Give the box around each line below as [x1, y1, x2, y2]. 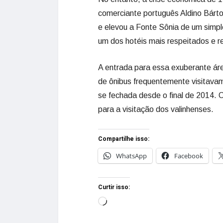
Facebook [174, 151, 203, 160]
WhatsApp [116, 151, 147, 160]
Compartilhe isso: [98, 134, 149, 143]
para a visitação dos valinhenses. [98, 105, 214, 113]
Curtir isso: [98, 183, 130, 192]
